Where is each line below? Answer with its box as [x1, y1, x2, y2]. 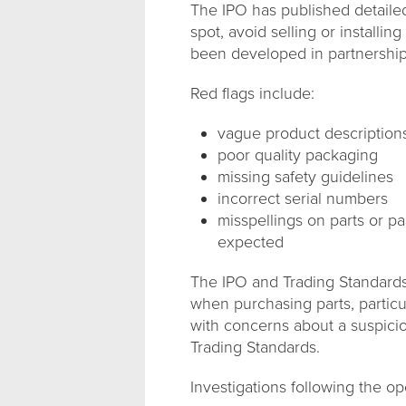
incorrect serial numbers [217, 188, 388, 208]
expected [217, 232, 284, 252]
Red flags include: [190, 83, 314, 103]
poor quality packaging [217, 145, 378, 165]
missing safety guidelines [217, 167, 393, 187]
